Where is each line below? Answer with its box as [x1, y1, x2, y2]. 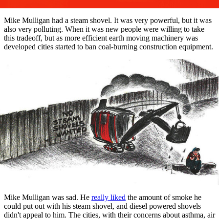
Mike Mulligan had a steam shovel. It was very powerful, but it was [4, 16, 212, 25]
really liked [91, 193, 126, 201]
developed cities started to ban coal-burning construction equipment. [4, 43, 213, 51]
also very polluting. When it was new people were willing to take [4, 25, 204, 34]
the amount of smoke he [126, 193, 201, 201]
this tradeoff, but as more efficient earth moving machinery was [4, 34, 198, 43]
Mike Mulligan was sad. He [4, 193, 91, 201]
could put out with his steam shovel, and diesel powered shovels [4, 201, 201, 210]
